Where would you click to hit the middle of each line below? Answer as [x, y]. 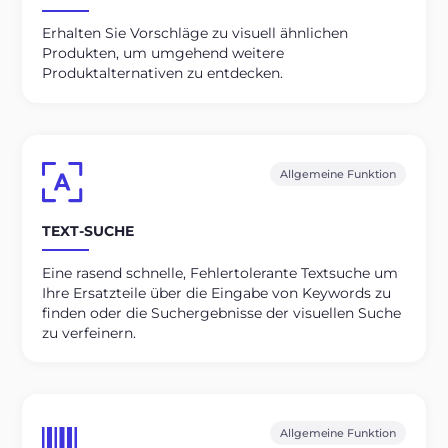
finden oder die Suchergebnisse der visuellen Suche [222, 312]
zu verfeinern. [89, 332]
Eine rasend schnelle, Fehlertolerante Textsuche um [220, 272]
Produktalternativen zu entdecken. [163, 73]
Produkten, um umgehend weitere [163, 53]
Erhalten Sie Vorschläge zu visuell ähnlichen [195, 33]
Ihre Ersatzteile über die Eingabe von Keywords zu [217, 292]
